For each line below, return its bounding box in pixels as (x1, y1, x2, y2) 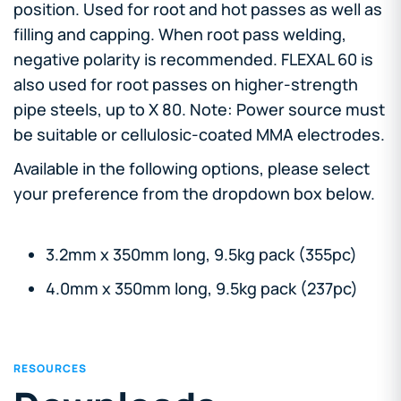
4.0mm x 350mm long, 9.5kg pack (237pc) (46, 277, 358, 299)
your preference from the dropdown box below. (13, 182, 375, 204)
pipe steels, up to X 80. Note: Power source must (13, 98, 385, 120)
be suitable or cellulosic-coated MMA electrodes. (13, 123, 385, 145)
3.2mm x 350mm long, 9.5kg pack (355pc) (46, 243, 357, 265)
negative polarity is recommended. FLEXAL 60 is (13, 47, 373, 70)
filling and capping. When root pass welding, (13, 22, 346, 45)
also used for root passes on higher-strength (13, 73, 358, 95)
